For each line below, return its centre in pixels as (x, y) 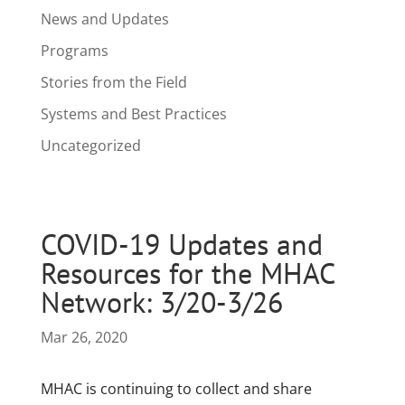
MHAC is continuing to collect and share (176, 389)
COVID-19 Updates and (181, 245)
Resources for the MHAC (187, 273)
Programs (74, 51)
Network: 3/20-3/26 (161, 302)
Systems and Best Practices (133, 114)
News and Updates (104, 19)
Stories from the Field (113, 82)
